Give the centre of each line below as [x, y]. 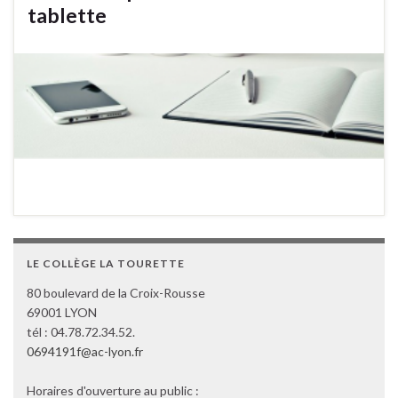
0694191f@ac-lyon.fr [85, 352]
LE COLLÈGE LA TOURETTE [106, 264]
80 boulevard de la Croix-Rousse [116, 293]
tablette [67, 15]
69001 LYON [62, 313]
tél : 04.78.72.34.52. [81, 332]
